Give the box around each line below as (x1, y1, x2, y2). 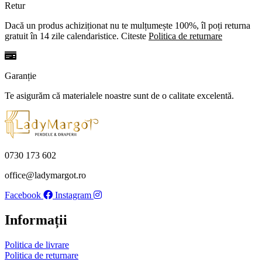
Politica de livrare (5, 240, 69, 250)
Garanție (5, 71, 36, 81)
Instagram (55, 190, 91, 201)
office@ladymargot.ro (5, 170, 86, 181)
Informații (5, 212, 67, 228)
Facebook (5, 190, 41, 201)
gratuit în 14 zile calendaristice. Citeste (5, 31, 149, 42)
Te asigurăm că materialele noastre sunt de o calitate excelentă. (5, 91, 234, 101)
